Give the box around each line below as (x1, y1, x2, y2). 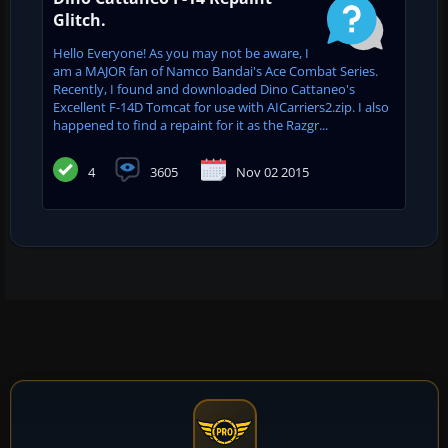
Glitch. (53, 8, 106, 31)
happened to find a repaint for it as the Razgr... (53, 115, 328, 134)
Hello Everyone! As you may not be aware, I (53, 43, 309, 62)
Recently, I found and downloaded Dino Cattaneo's (53, 79, 355, 98)
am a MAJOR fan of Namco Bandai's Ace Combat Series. (53, 61, 378, 80)
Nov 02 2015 (236, 162, 309, 181)
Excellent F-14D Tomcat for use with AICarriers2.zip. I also (53, 97, 389, 116)
